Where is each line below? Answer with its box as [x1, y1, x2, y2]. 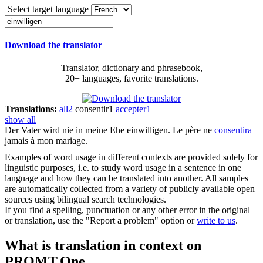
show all [5, 114, 36, 125]
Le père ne [173, 125, 214, 136]
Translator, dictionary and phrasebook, [60, 63, 203, 73]
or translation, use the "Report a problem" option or [5, 215, 197, 226]
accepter [116, 104, 146, 114]
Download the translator [5, 40, 102, 50]
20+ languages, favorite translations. [65, 73, 198, 84]
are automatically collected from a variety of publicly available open [5, 184, 255, 194]
